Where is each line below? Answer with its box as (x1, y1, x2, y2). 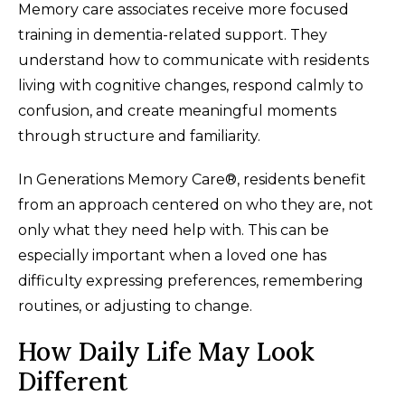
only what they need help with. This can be (18, 221, 329, 240)
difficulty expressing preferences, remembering (18, 272, 363, 290)
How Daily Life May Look (18, 335, 315, 369)
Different (18, 365, 127, 399)
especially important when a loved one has (18, 247, 326, 265)
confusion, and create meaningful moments (18, 102, 336, 120)
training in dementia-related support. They (18, 26, 327, 44)
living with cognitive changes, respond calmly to (18, 77, 363, 95)
